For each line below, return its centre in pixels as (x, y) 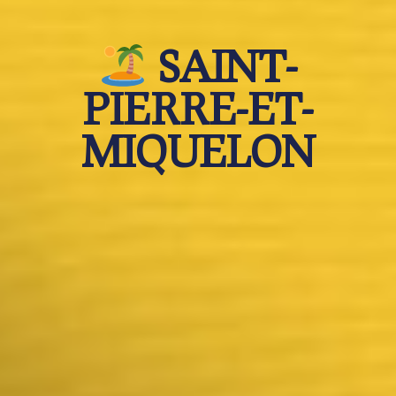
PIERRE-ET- (198, 107)
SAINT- (222, 65)
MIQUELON (198, 150)
